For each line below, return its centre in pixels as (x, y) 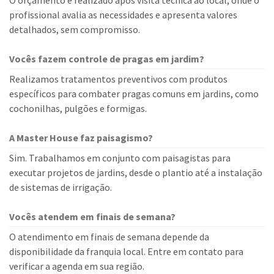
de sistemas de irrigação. (61, 187)
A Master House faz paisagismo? (81, 138)
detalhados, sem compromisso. (75, 29)
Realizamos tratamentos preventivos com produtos (118, 79)
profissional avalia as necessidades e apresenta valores (123, 15)
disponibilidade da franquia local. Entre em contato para (126, 251)
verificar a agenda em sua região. (77, 266)
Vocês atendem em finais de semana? (92, 217)
